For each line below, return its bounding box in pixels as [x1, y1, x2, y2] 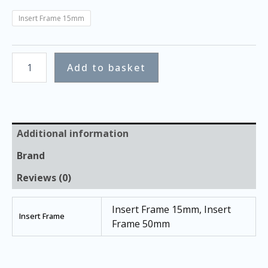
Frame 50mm [112, 217, 170, 231]
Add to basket [66, 61, 146, 75]
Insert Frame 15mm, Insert [112, 203, 232, 217]
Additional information [17, 127, 129, 141]
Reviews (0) [17, 171, 71, 185]
